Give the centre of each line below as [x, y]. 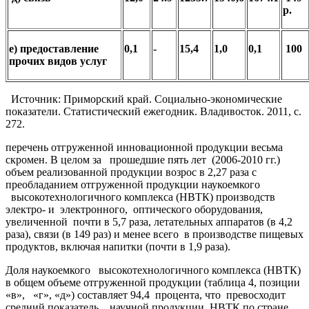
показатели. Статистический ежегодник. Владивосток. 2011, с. [153, 111]
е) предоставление [54, 48]
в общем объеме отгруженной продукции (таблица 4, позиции [153, 282]
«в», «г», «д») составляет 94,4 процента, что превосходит [151, 295]
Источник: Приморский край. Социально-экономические [144, 99]
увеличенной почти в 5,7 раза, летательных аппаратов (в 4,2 [149, 221]
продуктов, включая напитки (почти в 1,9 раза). [121, 246]
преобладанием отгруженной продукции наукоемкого [133, 184]
